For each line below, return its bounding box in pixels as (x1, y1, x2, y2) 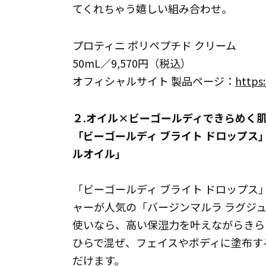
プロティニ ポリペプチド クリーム (72, 37, 236, 53)
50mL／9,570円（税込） (72, 55, 191, 71)
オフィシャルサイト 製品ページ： (72, 73, 235, 88)
